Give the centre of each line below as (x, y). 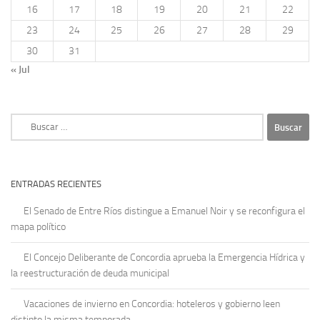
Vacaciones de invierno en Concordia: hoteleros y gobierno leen (152, 304)
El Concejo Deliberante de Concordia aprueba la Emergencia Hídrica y (164, 258)
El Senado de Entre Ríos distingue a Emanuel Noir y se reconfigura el (164, 211)
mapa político (38, 227)
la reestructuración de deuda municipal (90, 274)
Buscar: (26, 121)
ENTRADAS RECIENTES (56, 184)
